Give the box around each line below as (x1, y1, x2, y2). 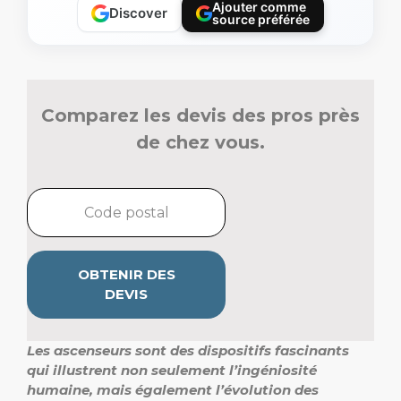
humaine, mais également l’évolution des (27, 381, 319, 398)
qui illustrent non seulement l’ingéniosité (27, 362, 317, 379)
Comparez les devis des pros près (41, 105, 360, 126)
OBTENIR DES (77, 266, 175, 283)
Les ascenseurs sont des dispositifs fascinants (27, 342, 349, 359)
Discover (108, 4, 167, 21)
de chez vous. (136, 132, 265, 153)
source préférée (211, 12, 310, 27)
